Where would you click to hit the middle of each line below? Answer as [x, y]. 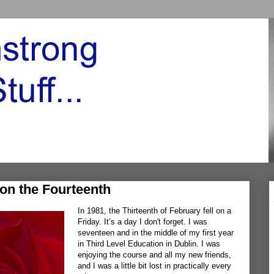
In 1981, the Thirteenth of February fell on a [154, 211]
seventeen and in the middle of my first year [156, 233]
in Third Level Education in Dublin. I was [149, 244]
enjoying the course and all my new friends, [154, 255]
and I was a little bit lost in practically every [154, 266]
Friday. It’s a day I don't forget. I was [143, 222]
